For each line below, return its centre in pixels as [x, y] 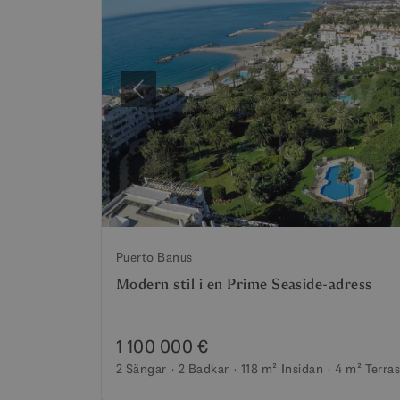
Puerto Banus [154, 257]
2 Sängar [142, 368]
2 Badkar [204, 368]
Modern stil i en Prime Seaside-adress [244, 284]
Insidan [302, 368]
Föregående [174, 98]
